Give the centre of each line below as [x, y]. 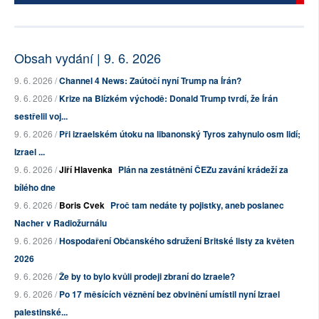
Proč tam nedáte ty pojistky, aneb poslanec [197, 205]
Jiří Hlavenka [86, 170]
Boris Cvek [82, 205]
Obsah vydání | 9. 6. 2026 [88, 58]
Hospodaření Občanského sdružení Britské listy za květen [177, 241]
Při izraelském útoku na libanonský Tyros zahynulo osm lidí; [180, 134]
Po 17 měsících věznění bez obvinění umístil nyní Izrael [169, 294]
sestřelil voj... [41, 116]
